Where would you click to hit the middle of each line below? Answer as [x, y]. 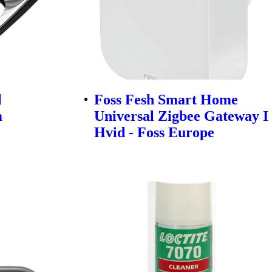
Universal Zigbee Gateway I [182, 116]
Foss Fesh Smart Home [166, 99]
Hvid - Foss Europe [155, 132]
